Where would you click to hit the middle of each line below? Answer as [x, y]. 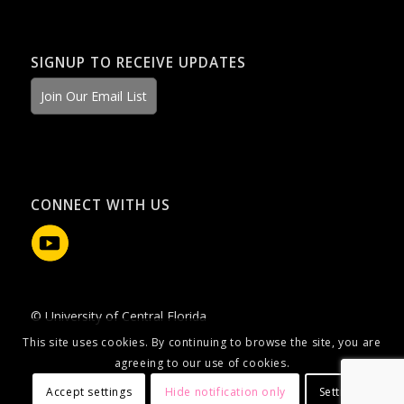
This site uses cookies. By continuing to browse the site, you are [202, 343]
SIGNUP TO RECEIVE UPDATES [138, 63]
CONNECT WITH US [100, 206]
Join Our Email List [93, 96]
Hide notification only [225, 392]
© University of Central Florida [118, 317]
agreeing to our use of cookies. [202, 363]
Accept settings [89, 392]
